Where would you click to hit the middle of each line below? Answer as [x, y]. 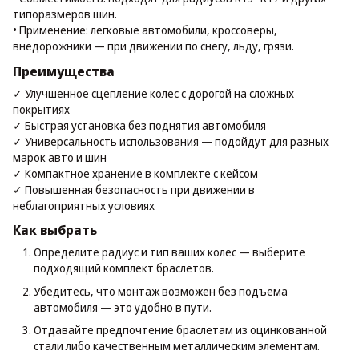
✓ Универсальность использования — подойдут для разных [171, 141]
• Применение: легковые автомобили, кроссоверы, [145, 30]
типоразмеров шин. [66, 14]
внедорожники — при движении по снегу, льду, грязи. [153, 46]
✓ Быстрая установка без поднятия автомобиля [139, 125]
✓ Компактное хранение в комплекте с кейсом [135, 173]
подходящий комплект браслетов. [124, 268]
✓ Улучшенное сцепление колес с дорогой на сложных [153, 93]
